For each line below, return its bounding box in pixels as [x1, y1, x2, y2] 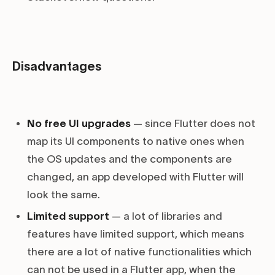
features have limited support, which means [27, 228, 244, 240]
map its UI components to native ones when [27, 136, 244, 147]
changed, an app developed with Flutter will [27, 171, 244, 183]
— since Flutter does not [131, 118, 255, 130]
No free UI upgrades [27, 118, 131, 130]
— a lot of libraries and [109, 211, 222, 222]
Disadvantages [12, 60, 101, 74]
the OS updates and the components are [27, 153, 232, 165]
